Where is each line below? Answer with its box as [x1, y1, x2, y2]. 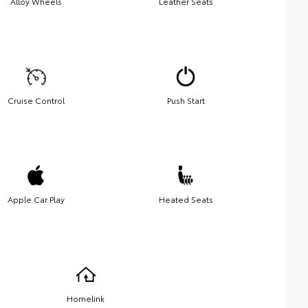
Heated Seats [158, 193, 213, 206]
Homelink [67, 292, 105, 305]
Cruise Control [7, 94, 65, 107]
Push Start [166, 94, 205, 107]
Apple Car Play [7, 193, 65, 206]
